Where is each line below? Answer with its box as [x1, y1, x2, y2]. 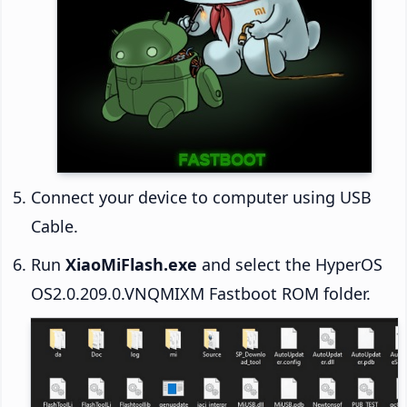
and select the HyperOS [197, 253, 382, 276]
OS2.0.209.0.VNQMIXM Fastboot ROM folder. [31, 283, 371, 305]
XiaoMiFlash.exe [65, 253, 197, 276]
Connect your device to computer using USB [31, 186, 372, 209]
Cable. [31, 215, 78, 238]
